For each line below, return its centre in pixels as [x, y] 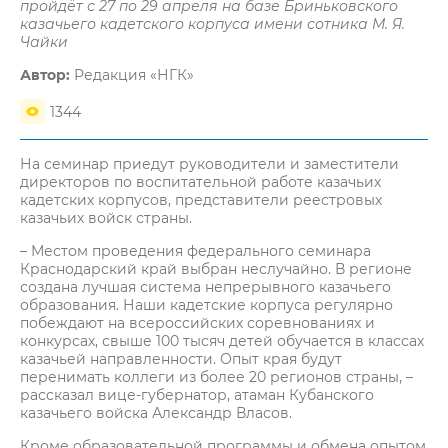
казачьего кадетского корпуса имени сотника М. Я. [212, 24]
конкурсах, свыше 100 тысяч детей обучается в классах [222, 341]
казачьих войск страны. [106, 218]
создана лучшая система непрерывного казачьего [205, 287]
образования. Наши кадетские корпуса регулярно [206, 305]
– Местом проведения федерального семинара [195, 251]
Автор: [45, 75]
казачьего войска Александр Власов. [156, 413]
